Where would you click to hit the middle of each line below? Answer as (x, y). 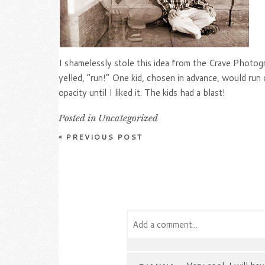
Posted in (78, 118)
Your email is (154, 253)
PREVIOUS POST (103, 137)
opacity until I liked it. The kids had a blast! (142, 93)
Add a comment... (165, 225)
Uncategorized (128, 118)
